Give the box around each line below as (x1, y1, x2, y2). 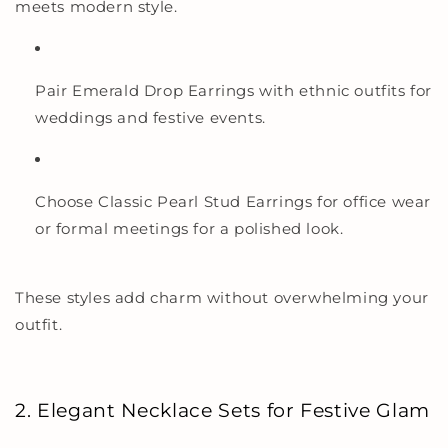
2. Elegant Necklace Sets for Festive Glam (15, 398, 431, 422)
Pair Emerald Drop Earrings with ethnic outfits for (35, 81, 433, 101)
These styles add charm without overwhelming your (15, 288, 429, 308)
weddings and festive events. (35, 108, 266, 128)
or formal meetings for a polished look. (35, 219, 344, 239)
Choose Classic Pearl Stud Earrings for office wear (35, 192, 432, 212)
